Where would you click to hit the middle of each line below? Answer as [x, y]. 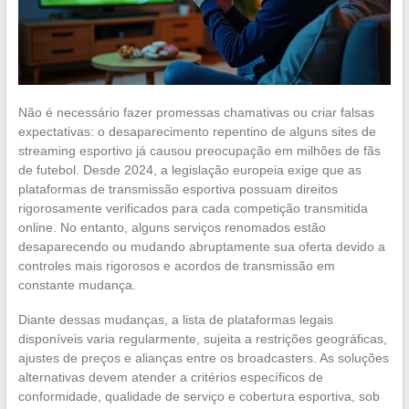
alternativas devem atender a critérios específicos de [170, 377]
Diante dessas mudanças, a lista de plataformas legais [175, 319]
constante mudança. [77, 284]
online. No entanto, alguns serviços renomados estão [172, 227]
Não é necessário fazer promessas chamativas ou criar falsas [196, 112]
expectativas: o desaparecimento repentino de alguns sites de [197, 131]
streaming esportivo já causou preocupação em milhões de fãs [199, 150]
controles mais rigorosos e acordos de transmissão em [176, 265]
